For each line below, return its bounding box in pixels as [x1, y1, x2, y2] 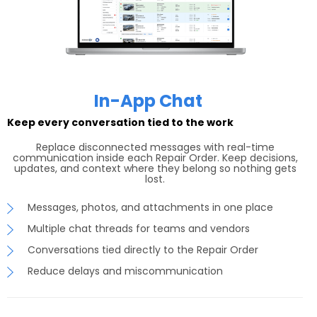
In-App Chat [93, 89, 202, 113]
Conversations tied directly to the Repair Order [28, 243, 258, 258]
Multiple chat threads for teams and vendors [28, 221, 250, 236]
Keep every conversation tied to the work [7, 115, 234, 130]
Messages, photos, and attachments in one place [28, 200, 273, 215]
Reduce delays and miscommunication [28, 264, 223, 279]
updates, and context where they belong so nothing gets [13, 161, 296, 176]
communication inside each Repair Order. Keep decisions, [12, 151, 298, 166]
